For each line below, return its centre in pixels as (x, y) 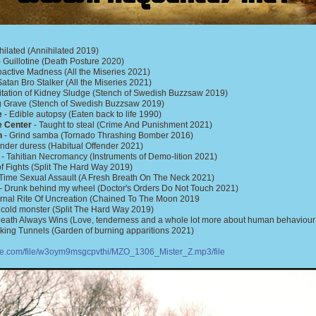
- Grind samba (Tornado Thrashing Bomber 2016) (98, 135)
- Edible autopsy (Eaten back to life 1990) (82, 114)
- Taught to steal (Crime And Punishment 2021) (122, 125)
